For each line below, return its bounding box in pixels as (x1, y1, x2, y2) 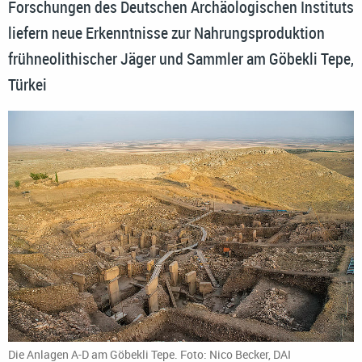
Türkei (8, 73, 47, 95)
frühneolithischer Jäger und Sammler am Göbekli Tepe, (8, 47, 354, 69)
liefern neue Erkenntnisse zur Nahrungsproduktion (8, 21, 325, 44)
